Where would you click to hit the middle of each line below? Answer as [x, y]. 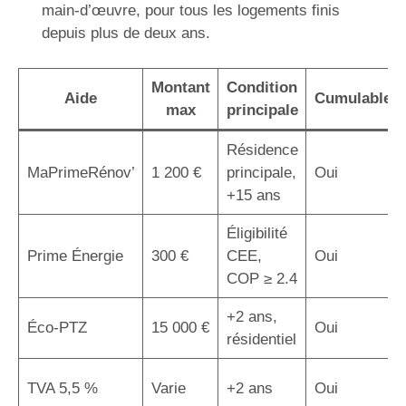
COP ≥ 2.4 [261, 278]
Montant [180, 87]
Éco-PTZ [57, 327]
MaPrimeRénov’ [81, 172]
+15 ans [253, 195]
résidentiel [261, 339]
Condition [262, 87]
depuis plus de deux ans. [126, 33]
